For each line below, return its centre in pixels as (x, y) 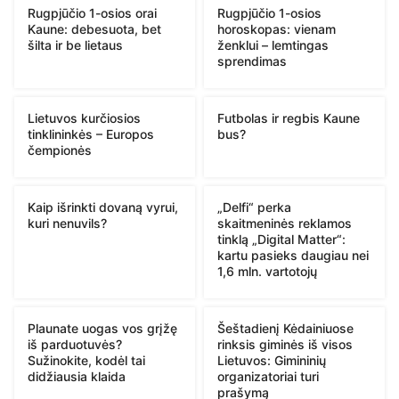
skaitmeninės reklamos (285, 224)
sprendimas (252, 61)
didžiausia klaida (77, 377)
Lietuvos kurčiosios (84, 118)
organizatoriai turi (268, 377)
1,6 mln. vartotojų (267, 272)
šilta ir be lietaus (75, 45)
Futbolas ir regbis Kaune (289, 118)
